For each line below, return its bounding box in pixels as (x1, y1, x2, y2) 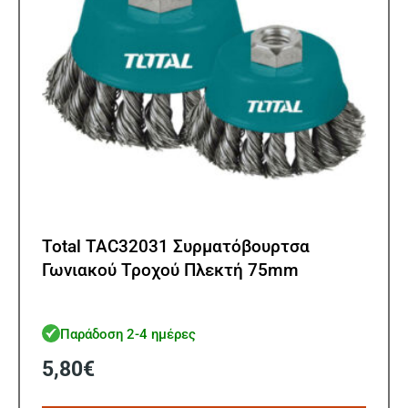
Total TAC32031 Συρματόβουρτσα (42, 236, 310, 258)
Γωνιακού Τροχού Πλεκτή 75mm (42, 260, 299, 281)
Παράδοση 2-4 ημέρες (60, 325, 196, 342)
